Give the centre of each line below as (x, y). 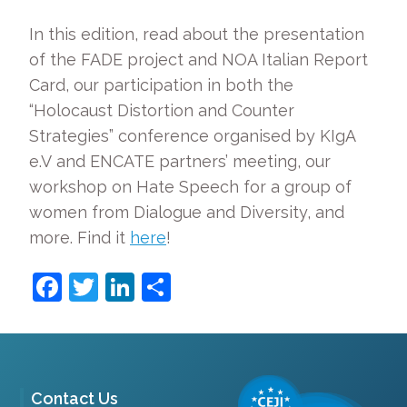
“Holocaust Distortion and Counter (162, 110)
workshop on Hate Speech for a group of (190, 187)
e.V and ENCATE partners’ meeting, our (180, 161)
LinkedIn (191, 286)
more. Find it (79, 238)
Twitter (144, 286)
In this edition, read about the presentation (197, 34)
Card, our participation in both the (161, 85)
